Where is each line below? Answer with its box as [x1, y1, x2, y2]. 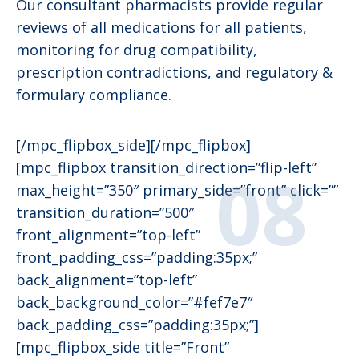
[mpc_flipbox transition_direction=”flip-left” [16, 158, 317, 178]
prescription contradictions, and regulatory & [16, 63, 333, 83]
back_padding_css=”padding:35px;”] [16, 315, 259, 335]
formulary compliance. [16, 85, 171, 105]
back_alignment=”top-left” [16, 270, 197, 290]
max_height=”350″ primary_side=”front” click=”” [16, 180, 338, 200]
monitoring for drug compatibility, [16, 40, 257, 60]
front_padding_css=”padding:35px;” [16, 248, 257, 268]
